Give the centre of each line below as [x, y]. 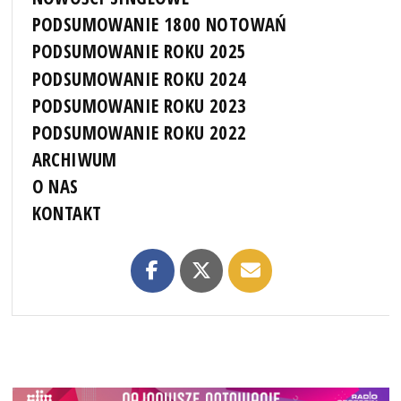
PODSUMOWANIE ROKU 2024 [139, 78]
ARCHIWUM [74, 159]
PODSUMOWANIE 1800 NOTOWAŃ [159, 25]
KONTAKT [67, 213]
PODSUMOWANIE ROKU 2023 [139, 105]
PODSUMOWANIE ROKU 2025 [139, 51]
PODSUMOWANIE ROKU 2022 [139, 132]
